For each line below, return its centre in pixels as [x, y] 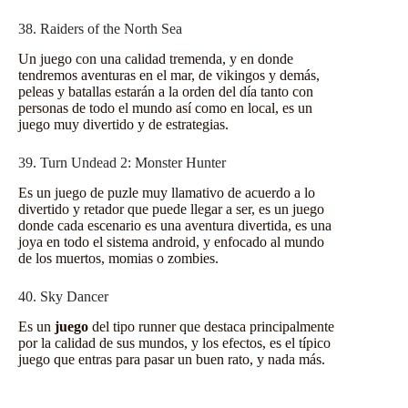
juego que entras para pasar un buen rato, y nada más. [172, 359]
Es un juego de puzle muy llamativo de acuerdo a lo [167, 193]
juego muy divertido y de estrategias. [123, 125]
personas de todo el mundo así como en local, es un [165, 108]
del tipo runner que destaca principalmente [211, 326]
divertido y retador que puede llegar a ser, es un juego [171, 209]
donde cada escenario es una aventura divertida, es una [175, 226]
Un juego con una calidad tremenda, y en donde [156, 59]
